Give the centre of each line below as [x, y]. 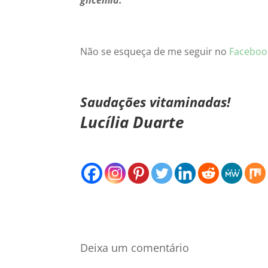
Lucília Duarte [132, 122]
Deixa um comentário [135, 248]
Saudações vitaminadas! [156, 102]
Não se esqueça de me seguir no [155, 52]
